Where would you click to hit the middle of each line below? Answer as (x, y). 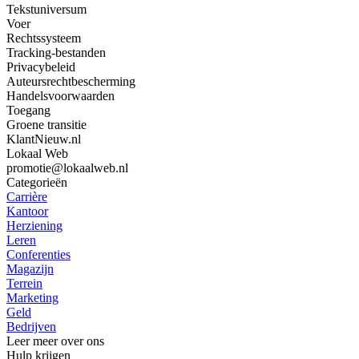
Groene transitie (46, 125)
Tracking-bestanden (56, 53)
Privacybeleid (41, 67)
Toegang (28, 111)
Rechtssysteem (44, 38)
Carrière (27, 197)
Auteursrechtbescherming (71, 82)
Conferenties (38, 255)
